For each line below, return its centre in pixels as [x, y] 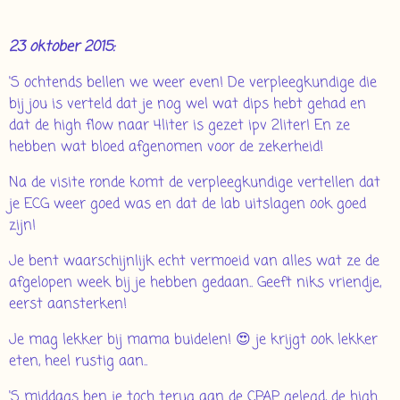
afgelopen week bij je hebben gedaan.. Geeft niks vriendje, [195, 283]
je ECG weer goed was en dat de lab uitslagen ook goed [187, 205]
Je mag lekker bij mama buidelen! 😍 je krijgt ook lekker [193, 341]
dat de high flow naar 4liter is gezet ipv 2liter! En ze [179, 126]
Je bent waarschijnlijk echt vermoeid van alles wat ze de [194, 262]
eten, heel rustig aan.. [78, 362]
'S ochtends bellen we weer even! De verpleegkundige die [193, 83]
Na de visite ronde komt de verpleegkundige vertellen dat [195, 183]
